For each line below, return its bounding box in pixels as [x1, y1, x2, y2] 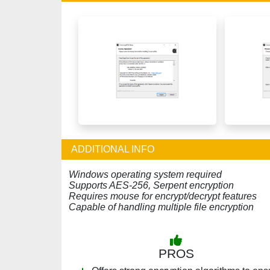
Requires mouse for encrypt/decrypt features [69, 191, 257, 201]
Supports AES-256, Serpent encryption [69, 180, 234, 190]
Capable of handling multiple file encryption [69, 202, 254, 212]
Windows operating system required [69, 169, 222, 180]
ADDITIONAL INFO [71, 144, 154, 154]
